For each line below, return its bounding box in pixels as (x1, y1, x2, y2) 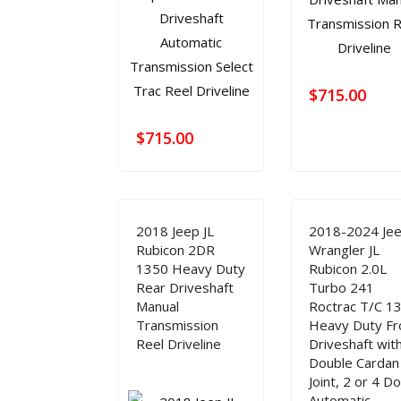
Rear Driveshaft (136, 278, 234, 296)
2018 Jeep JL (136, 222, 214, 240)
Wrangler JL (309, 241, 380, 259)
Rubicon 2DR (136, 241, 215, 259)
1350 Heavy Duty (136, 260, 245, 277)
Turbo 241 (309, 278, 375, 296)
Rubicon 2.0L (309, 260, 388, 277)
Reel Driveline (136, 335, 221, 353)
